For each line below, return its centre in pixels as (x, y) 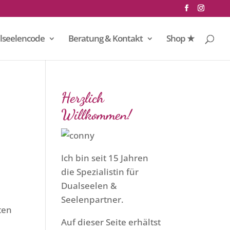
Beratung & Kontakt (106, 39)
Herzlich (83, 98)
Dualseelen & (89, 186)
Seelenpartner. (93, 199)
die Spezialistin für (100, 172)
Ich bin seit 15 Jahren (105, 158)
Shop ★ (180, 39)
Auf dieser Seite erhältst (111, 222)
